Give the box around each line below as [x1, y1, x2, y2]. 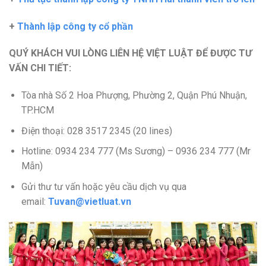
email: [21, 196, 48, 208]
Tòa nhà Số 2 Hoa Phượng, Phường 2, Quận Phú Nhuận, [21, 90, 247, 102]
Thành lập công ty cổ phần [17, 20, 133, 32]
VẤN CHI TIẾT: [9, 62, 71, 74]
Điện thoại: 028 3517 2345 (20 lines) [21, 125, 172, 137]
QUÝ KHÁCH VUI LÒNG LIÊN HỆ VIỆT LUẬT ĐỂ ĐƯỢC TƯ [9, 47, 252, 59]
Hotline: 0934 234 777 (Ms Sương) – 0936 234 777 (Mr [21, 145, 251, 157]
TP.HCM [21, 104, 54, 116]
